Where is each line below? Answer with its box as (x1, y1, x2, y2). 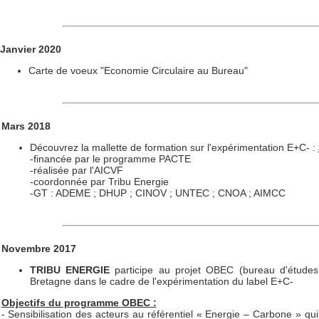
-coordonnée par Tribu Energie (29, 176, 169, 187)
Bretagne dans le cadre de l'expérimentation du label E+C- (29, 276, 293, 287)
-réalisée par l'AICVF (29, 164, 123, 176)
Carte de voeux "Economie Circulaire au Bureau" (28, 65, 288, 76)
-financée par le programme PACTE (29, 153, 191, 164)
